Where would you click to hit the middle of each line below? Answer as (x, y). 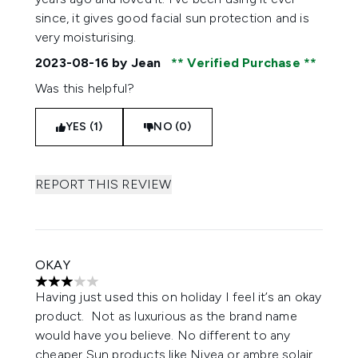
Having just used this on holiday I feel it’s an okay (179, 297)
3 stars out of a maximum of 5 (121, 289)
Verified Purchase (244, 63)
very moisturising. (88, 37)
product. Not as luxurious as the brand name (166, 316)
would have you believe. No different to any (163, 335)
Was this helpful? (85, 88)
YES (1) (84, 127)
